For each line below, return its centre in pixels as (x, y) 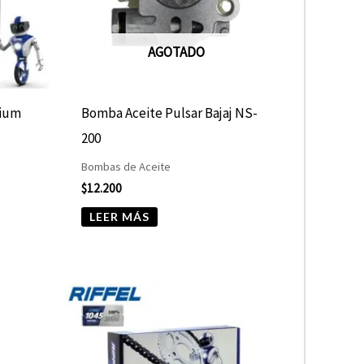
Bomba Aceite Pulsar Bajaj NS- (170, 113)
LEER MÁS (120, 217)
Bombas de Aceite (126, 167)
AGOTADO (176, 52)
